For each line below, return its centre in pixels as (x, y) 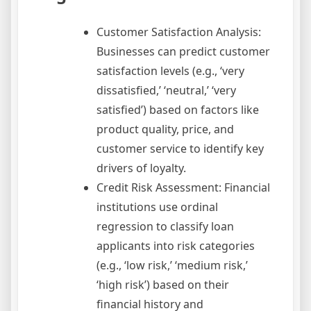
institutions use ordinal (157, 207)
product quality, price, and (165, 129)
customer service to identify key (180, 148)
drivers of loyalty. (141, 168)
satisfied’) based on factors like (178, 109)
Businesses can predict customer (183, 51)
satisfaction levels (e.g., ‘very (170, 70)
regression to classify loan (165, 226)
